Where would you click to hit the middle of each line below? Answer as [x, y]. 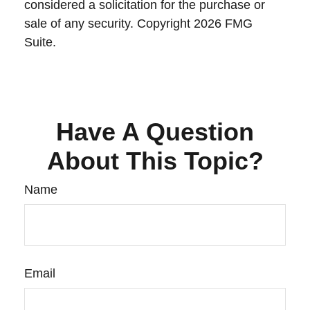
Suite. [40, 42]
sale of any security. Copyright [109, 24]
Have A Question [155, 132]
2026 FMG [223, 24]
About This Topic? [155, 161]
